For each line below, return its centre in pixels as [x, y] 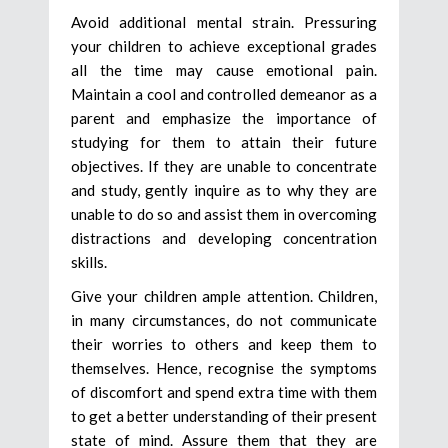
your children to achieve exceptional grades [224, 45]
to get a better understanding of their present [224, 415]
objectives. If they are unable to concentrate [224, 165]
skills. [89, 261]
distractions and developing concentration [224, 237]
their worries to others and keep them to [224, 343]
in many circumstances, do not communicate [224, 319]
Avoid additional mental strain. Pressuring [224, 21]
